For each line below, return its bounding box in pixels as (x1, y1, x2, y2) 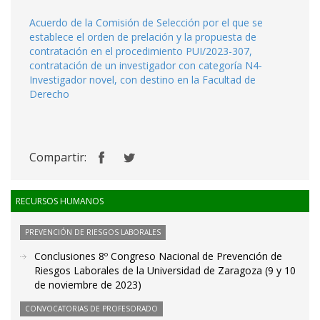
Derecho (29, 87, 69, 101)
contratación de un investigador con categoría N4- (29, 59, 262, 72)
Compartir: (29, 149, 86, 165)
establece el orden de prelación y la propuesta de (29, 30, 256, 44)
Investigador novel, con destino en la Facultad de (29, 73, 256, 86)
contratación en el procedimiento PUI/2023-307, (29, 44, 252, 58)
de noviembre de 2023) (34, 278, 141, 291)
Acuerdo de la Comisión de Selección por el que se (29, 16, 263, 29)
